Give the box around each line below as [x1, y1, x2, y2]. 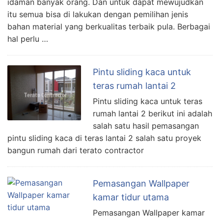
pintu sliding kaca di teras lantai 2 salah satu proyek [7, 133, 201, 143]
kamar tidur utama [93, 192, 169, 202]
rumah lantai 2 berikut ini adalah [93, 108, 212, 118]
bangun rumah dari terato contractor [7, 145, 144, 155]
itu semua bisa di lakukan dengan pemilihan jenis [7, 9, 188, 19]
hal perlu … [7, 33, 48, 44]
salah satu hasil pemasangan [93, 120, 199, 131]
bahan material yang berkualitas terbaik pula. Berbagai [7, 21, 210, 31]
